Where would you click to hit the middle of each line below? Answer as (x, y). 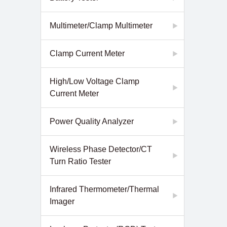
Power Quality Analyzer (92, 121)
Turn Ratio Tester (80, 161)
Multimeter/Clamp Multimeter (101, 26)
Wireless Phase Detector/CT (101, 149)
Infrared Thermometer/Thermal (104, 189)
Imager (62, 201)
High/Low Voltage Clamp (94, 81)
